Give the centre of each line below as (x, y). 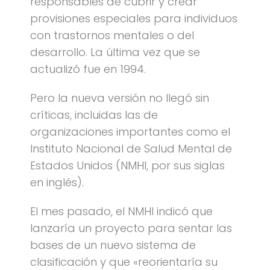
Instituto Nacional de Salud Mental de (131, 149)
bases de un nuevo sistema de (113, 245)
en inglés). (57, 182)
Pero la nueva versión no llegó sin (120, 98)
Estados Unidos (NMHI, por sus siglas (127, 165)
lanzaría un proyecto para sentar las (131, 228)
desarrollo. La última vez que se (115, 52)
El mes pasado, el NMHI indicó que (121, 211)
